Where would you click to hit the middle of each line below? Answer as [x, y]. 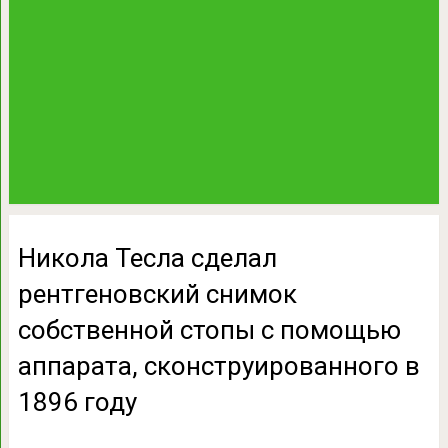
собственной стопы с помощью [209, 330]
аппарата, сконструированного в [218, 366]
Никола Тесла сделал [147, 258]
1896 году [77, 402]
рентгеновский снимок [157, 294]
